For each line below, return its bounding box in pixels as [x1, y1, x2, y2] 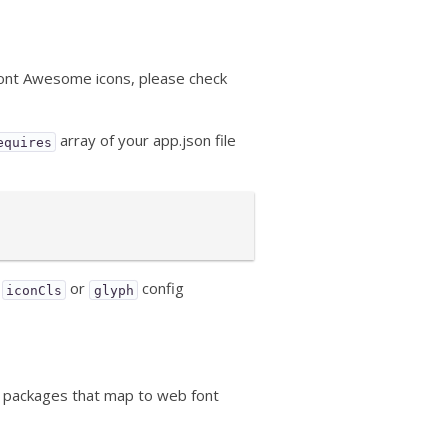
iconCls [6, 282, 63, 298]
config [137, 278, 184, 299]
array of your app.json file [56, 130, 237, 151]
